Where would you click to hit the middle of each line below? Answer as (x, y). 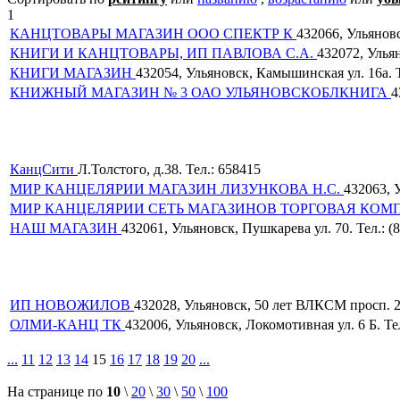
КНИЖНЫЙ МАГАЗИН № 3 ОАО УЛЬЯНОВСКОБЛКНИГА (200, 92)
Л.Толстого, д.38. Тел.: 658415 (169, 169)
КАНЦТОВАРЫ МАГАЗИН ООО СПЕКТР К (153, 33)
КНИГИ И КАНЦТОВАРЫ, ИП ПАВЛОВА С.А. (163, 53)
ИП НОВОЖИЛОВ (72, 304)
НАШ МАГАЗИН (66, 228)
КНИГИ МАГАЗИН (73, 72)
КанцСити (44, 169)
